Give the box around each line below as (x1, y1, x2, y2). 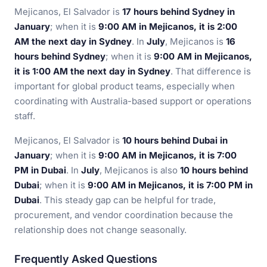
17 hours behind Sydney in (122, 6, 235, 17)
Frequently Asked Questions (14, 253, 157, 265)
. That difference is (170, 66, 251, 77)
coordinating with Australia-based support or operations (14, 95, 252, 107)
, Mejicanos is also (100, 164, 180, 176)
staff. (14, 110, 35, 122)
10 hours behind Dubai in (122, 135, 228, 146)
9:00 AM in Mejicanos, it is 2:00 (98, 21, 237, 32)
